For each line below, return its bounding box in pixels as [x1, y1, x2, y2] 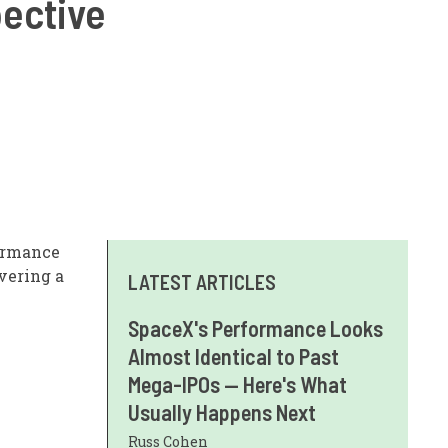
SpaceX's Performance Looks [128, 314, 383, 341]
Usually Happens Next [128, 398, 316, 425]
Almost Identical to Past [128, 342, 339, 369]
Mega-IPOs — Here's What [128, 370, 347, 397]
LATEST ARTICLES [128, 269, 276, 294]
